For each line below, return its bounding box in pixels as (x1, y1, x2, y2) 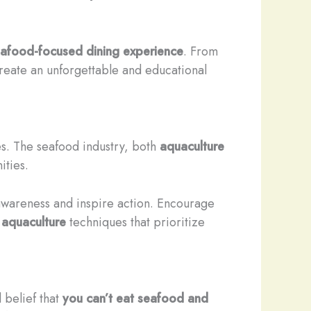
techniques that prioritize (66, 213, 205, 232)
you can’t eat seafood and (62, 289, 208, 308)
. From (183, 42, 218, 60)
